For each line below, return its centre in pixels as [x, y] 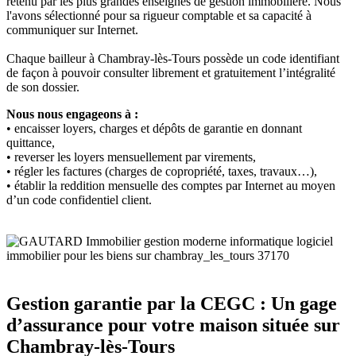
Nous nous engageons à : [72, 114]
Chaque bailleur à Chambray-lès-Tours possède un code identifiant [173, 59]
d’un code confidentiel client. [79, 200]
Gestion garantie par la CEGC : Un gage [172, 304]
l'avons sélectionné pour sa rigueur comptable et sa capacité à [159, 16]
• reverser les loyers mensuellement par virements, [131, 157]
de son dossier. [43, 87]
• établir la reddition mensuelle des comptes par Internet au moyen [171, 186]
